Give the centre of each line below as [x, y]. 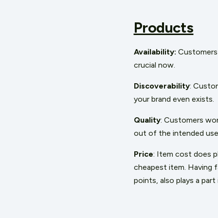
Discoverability [162, 86]
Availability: [156, 52]
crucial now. [155, 65]
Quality [147, 120]
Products [163, 27]
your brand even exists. [175, 99]
